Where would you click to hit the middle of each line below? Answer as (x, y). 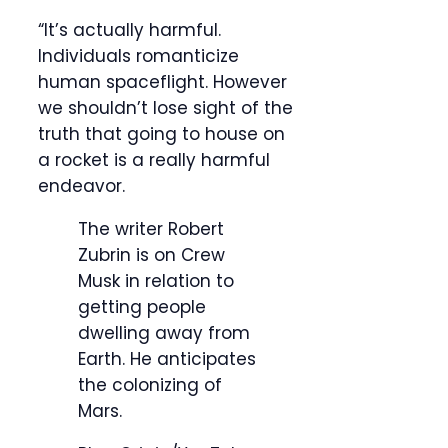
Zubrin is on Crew (151, 255)
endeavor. (81, 186)
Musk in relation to (156, 281)
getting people (142, 307)
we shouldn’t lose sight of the (165, 108)
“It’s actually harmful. (129, 30)
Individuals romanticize (138, 56)
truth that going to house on (161, 134)
